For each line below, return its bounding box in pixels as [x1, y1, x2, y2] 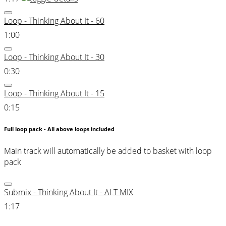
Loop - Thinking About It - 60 [4, 15, 104, 26]
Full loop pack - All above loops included [4, 125, 115, 133]
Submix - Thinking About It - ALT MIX [4, 186, 133, 198]
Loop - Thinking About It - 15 [4, 87, 104, 99]
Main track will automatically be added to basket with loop [4, 145, 212, 156]
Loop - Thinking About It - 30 [4, 51, 104, 63]
